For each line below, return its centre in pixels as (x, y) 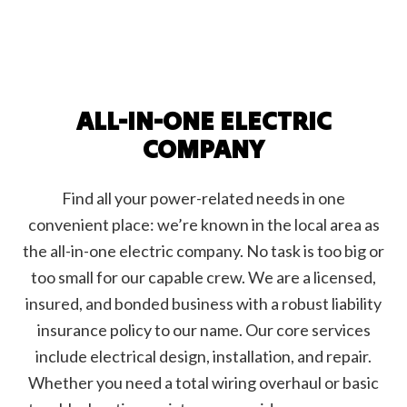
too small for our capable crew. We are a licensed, (203, 278)
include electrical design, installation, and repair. (203, 357)
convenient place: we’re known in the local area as (203, 225)
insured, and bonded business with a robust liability (203, 304)
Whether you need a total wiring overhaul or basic (203, 383)
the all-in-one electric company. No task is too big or (203, 251)
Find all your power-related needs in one (203, 199)
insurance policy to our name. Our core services (203, 330)
